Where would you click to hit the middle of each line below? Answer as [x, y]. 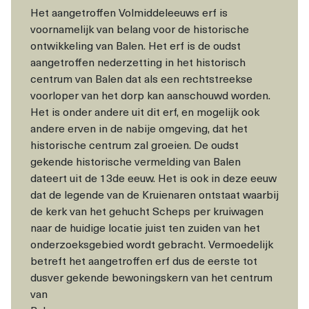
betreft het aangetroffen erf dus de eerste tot [144, 262]
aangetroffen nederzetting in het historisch [138, 64]
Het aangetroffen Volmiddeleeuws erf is [129, 14]
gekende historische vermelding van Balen [136, 163]
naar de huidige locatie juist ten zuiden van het [145, 229]
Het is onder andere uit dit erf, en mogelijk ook [145, 113]
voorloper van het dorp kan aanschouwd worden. [150, 97]
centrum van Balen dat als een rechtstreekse [141, 80]
